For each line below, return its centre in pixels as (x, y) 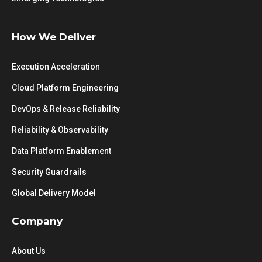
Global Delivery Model (54, 193)
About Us (29, 251)
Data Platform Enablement (61, 151)
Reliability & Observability (60, 130)
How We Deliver (54, 37)
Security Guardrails (49, 172)
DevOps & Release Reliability (66, 109)
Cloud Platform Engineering (65, 88)
